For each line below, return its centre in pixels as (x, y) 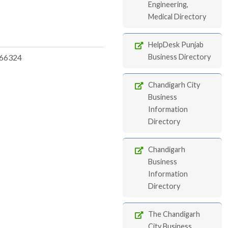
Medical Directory (177, 17)
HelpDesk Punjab (176, 45)
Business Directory (179, 57)
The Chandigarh (174, 214)
